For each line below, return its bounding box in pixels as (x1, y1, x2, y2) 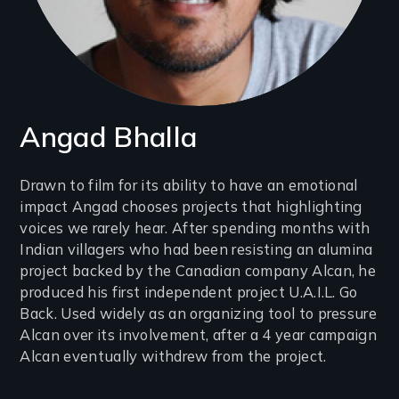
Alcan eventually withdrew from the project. (20, 347, 327, 366)
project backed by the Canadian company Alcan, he (20, 262, 377, 281)
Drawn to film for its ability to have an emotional (20, 176, 358, 195)
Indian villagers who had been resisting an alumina (20, 240, 373, 259)
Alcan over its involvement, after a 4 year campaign (20, 326, 378, 345)
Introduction (20, 174, 160, 205)
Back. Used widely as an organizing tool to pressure (20, 305, 378, 323)
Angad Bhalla (20, 118, 198, 154)
